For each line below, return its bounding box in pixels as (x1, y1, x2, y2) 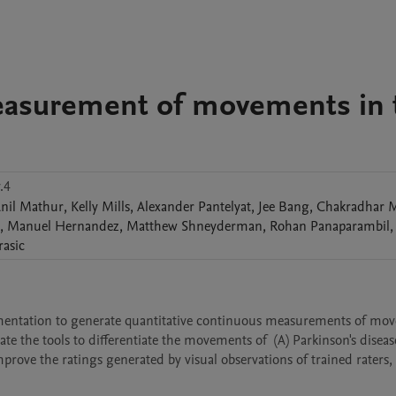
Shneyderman (181, 217, 263, 236)
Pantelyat (198, 197, 251, 217)
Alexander (137, 197, 194, 217)
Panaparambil (310, 217, 390, 236)
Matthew (126, 217, 178, 236)
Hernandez (55, 217, 119, 236)
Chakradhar (316, 197, 385, 217)
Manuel (7, 217, 51, 236)
